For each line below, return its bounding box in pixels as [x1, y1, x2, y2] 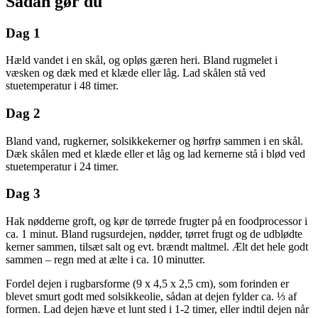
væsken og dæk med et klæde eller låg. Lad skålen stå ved [6, 67, 265, 79]
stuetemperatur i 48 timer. [6, 79, 119, 92]
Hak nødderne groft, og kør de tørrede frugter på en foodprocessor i [6, 215, 307, 228]
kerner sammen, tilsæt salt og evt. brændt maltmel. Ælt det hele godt [6, 241, 308, 253]
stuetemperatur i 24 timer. [6, 160, 119, 172]
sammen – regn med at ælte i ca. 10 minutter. [6, 253, 205, 266]
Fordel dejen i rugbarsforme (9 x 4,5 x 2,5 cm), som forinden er [6, 278, 289, 290]
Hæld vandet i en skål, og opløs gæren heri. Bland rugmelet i [6, 54, 278, 67]
